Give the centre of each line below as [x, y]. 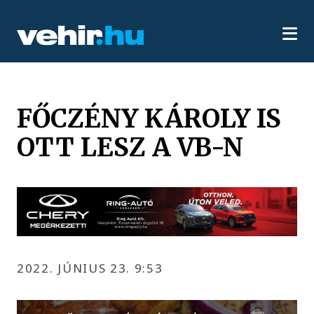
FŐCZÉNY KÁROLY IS [149, 118]
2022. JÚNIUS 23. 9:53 [90, 268]
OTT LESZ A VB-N [130, 147]
